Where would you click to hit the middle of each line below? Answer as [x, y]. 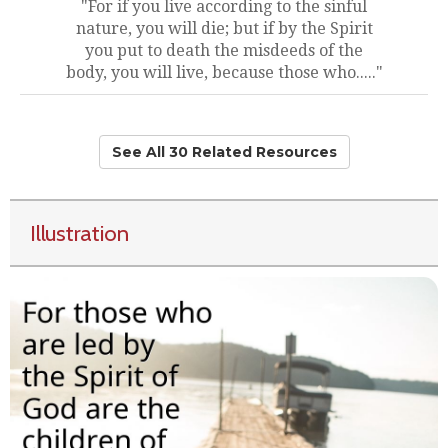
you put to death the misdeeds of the [224, 50]
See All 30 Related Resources [224, 152]
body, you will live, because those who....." [224, 72]
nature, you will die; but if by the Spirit [224, 28]
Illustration [79, 233]
